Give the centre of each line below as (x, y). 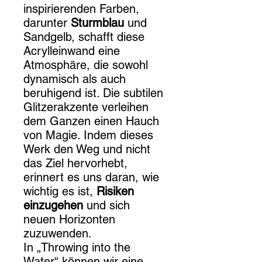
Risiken (115, 191)
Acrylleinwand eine (72, 51)
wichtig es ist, (60, 191)
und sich (106, 205)
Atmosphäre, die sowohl (86, 65)
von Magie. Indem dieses (88, 135)
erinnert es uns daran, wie (91, 177)
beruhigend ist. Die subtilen (93, 93)
